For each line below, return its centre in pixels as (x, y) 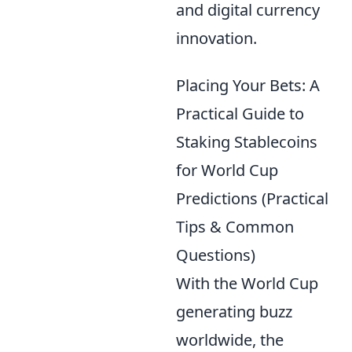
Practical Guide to (240, 113)
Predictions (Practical (252, 198)
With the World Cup (247, 283)
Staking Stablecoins (247, 141)
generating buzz (234, 311)
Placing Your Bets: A (248, 85)
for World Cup (227, 170)
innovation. (216, 38)
